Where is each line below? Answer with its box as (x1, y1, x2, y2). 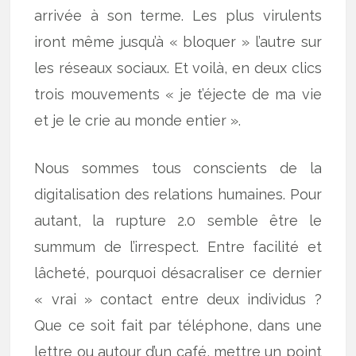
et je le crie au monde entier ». (34, 112, 242, 130)
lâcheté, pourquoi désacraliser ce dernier (34, 265, 322, 282)
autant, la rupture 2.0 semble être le (34, 212, 322, 230)
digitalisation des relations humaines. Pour (34, 186, 322, 203)
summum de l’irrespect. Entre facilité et (34, 238, 322, 256)
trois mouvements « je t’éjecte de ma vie (34, 86, 322, 103)
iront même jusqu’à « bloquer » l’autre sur (34, 33, 322, 51)
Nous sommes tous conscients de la (34, 160, 322, 177)
